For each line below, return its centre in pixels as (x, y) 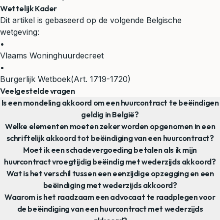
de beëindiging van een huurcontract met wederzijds (110, 208)
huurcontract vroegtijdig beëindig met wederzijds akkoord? (110, 161)
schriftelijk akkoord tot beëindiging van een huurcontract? (110, 138)
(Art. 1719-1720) (101, 79)
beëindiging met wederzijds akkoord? (110, 185)
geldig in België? (110, 114)
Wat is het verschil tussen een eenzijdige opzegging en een (110, 173)
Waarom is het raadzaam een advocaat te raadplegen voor (110, 197)
